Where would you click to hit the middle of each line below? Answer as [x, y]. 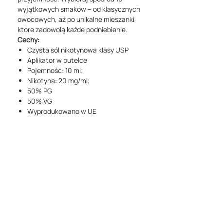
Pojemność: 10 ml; [55, 70]
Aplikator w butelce [57, 60]
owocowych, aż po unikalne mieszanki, [77, 19]
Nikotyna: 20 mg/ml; [58, 81]
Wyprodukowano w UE [62, 111]
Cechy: [28, 40]
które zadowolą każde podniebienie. [73, 29]
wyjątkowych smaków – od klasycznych [79, 9]
